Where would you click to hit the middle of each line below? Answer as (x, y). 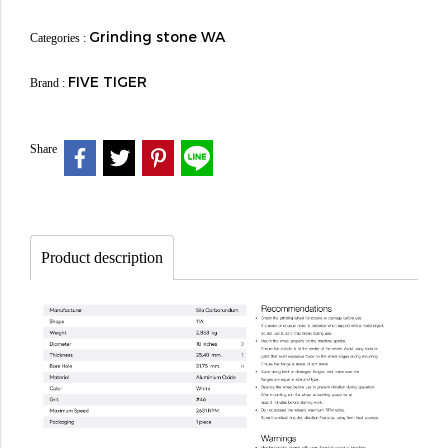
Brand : (49, 83)
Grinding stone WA (157, 36)
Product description (102, 257)
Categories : (59, 38)
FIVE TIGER (107, 81)
